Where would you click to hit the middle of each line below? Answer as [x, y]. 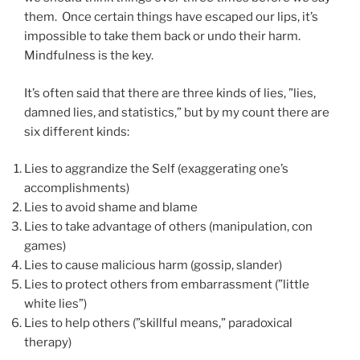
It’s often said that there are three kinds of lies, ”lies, [170, 93]
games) [45, 246]
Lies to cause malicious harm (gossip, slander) [153, 266]
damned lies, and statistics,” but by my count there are [177, 112]
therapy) [48, 343]
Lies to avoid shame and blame [111, 208]
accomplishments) [77, 188]
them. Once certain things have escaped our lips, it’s [171, 17]
